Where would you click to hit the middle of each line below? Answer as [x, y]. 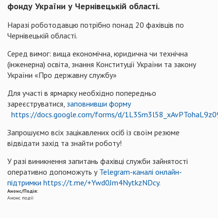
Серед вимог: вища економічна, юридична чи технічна [98, 54]
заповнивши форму [99, 104]
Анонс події [20, 198]
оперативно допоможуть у [53, 172]
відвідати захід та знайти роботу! [64, 143]
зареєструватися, [37, 104]
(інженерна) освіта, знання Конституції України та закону [102, 64]
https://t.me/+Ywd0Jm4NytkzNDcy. [103, 182]
